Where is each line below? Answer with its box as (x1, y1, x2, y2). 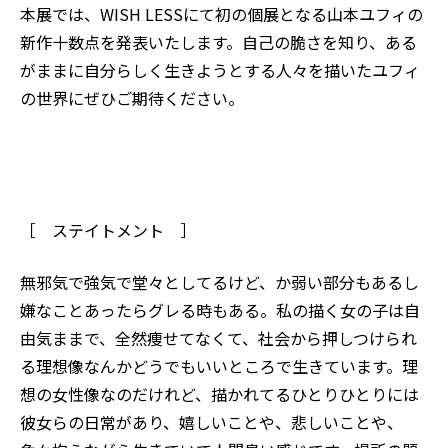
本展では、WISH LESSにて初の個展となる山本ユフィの (20, 2, 423, 27)
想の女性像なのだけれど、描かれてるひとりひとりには (20, 382, 419, 407)
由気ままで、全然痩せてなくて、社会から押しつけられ (20, 326, 417, 351)
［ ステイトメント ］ (20, 218, 196, 243)
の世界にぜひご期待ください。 (20, 86, 244, 111)
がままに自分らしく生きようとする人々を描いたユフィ (20, 58, 420, 83)
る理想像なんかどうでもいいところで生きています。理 (20, 354, 418, 379)
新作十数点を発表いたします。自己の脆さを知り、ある (20, 30, 417, 55)
